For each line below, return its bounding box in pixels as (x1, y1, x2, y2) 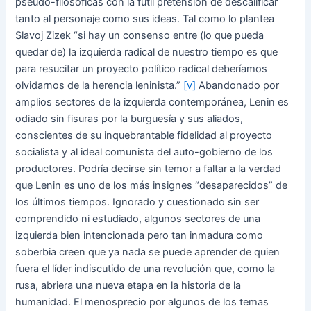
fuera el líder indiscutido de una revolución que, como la (15, 262, 276, 275)
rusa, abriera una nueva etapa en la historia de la (15, 278, 242, 292)
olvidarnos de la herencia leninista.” (15, 78, 184, 92)
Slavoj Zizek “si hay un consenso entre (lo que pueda (15, 28, 264, 42)
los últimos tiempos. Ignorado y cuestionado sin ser (15, 195, 260, 208)
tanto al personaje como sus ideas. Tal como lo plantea (15, 12, 275, 25)
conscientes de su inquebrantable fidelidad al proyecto (15, 128, 273, 142)
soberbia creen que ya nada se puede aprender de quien (15, 245, 280, 258)
